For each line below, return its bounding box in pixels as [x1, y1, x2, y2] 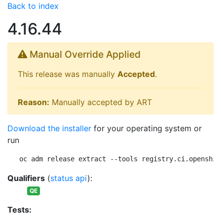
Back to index [7, 1, 59, 11]
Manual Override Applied [27, 48, 141, 60]
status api [50, 173, 87, 183]
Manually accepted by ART [49, 97, 152, 107]
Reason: [18, 97, 49, 107]
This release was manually [18, 69, 117, 79]
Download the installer [7, 123, 91, 133]
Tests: [7, 205, 32, 215]
